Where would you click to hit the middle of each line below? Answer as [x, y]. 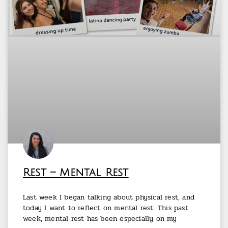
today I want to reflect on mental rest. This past [106, 208]
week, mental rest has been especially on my [100, 219]
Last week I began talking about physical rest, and [109, 197]
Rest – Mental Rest [76, 173]
